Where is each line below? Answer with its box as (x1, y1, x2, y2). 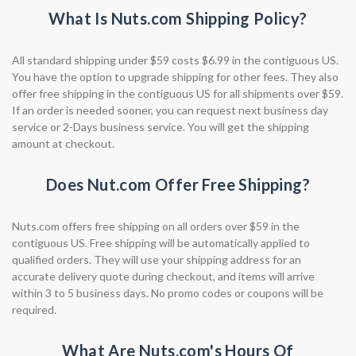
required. (12, 303, 56, 316)
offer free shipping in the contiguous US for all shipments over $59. (12, 87, 343, 100)
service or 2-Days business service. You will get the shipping (12, 120, 309, 133)
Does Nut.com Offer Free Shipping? (45, 175, 311, 194)
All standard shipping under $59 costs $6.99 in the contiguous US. (12, 53, 339, 67)
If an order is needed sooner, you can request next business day (12, 103, 328, 117)
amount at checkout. (12, 137, 114, 150)
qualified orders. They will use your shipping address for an (12, 253, 301, 266)
